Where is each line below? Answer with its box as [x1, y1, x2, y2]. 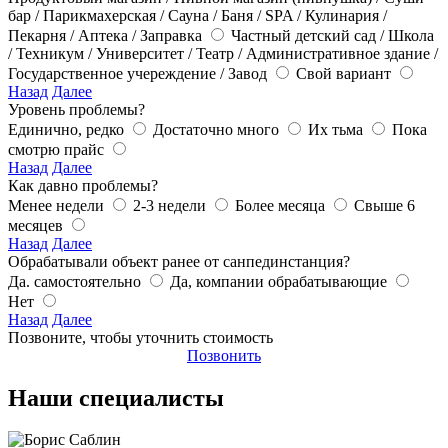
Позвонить [187, 346, 261, 364]
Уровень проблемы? [8, 100, 145, 118]
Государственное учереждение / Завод [8, 64, 271, 82]
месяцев [8, 216, 67, 234]
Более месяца [235, 196, 329, 214]
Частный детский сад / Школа [231, 26, 434, 44]
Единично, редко [8, 120, 128, 138]
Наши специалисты [8, 384, 224, 411]
